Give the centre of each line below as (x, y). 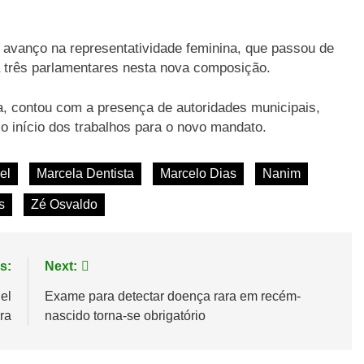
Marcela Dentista (85, 173)
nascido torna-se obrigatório (125, 315)
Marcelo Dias (198, 173)
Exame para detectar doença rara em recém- (172, 296)
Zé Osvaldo (64, 204)
